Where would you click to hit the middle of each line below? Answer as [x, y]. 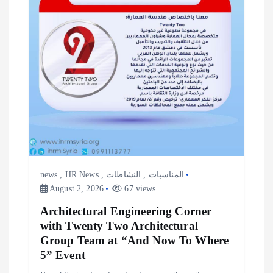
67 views [139, 189]
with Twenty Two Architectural [119, 226]
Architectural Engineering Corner [126, 211]
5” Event [62, 255]
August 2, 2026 [75, 189]
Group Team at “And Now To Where [134, 241]
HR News [82, 175]
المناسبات [166, 175]
